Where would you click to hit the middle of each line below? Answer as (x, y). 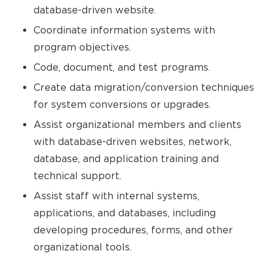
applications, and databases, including (125, 213)
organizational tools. (83, 247)
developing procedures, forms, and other (133, 230)
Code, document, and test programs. (122, 67)
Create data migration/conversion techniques (144, 87)
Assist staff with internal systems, (116, 196)
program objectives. (82, 47)
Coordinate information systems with (124, 30)
